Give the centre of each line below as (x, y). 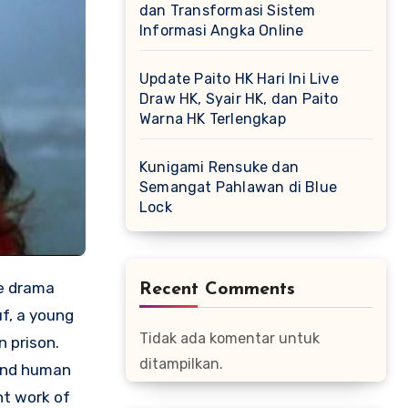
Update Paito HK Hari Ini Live (239, 79)
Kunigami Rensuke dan (219, 167)
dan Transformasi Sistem (228, 10)
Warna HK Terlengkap (213, 119)
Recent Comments (217, 290)
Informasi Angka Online (222, 31)
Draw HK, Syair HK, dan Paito (239, 99)
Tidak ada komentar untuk (229, 338)
